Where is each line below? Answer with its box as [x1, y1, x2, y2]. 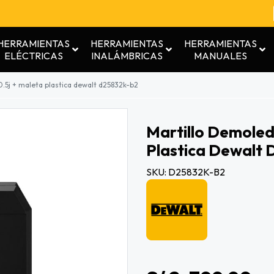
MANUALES [194, 49, 247, 62]
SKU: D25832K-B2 [146, 165, 225, 178]
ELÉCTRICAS [4, 49, 63, 62]
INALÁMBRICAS [91, 49, 163, 62]
